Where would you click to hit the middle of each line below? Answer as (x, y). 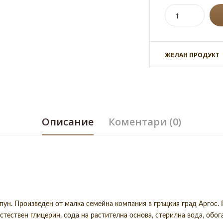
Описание (68, 122)
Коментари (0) (145, 122)
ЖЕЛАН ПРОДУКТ (192, 55)
